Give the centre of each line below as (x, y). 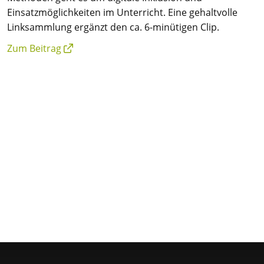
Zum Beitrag (34, 49)
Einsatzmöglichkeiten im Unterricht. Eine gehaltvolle (122, 12)
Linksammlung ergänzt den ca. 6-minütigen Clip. (113, 27)
